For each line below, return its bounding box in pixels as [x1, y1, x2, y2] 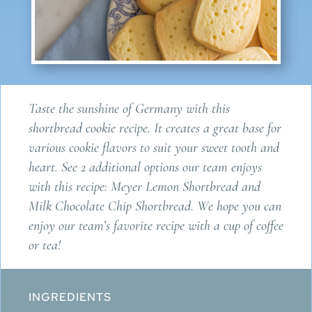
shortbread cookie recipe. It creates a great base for [28, 119, 281, 136]
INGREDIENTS [28, 289, 111, 304]
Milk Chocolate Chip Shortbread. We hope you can [28, 197, 281, 214]
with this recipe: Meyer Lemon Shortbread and [28, 178, 260, 195]
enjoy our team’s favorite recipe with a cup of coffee [28, 217, 283, 234]
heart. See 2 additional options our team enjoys [28, 158, 262, 175]
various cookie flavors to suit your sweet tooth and [28, 139, 279, 156]
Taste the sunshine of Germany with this [28, 100, 230, 117]
